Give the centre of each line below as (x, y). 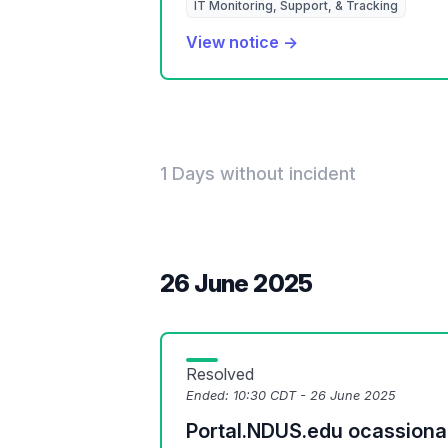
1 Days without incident (258, 173)
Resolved (220, 374)
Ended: (209, 395)
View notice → (242, 42)
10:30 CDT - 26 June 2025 (314, 395)
